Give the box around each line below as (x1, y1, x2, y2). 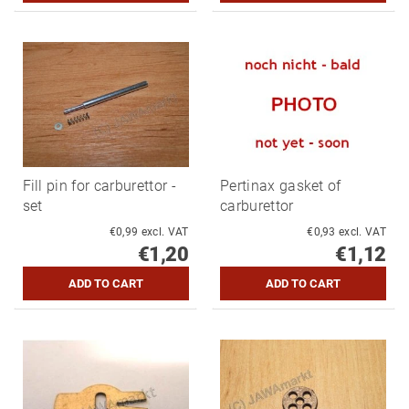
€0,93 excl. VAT (339, 225, 386, 239)
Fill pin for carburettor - (22, 177, 176, 195)
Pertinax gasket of (220, 177, 341, 195)
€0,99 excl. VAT (141, 225, 189, 239)
